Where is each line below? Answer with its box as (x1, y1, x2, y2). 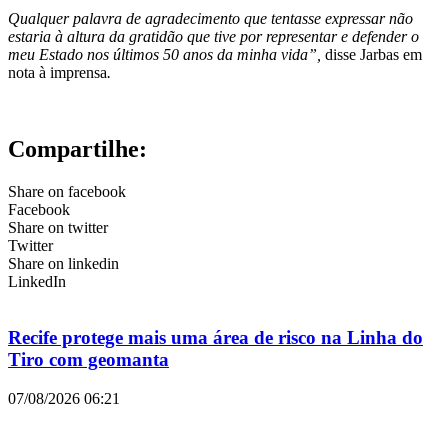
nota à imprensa (8, 63, 107, 81)
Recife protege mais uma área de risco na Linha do (8, 327, 423, 349)
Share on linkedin (8, 254, 119, 272)
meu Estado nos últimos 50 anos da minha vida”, (8, 45, 325, 63)
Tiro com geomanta (8, 349, 169, 371)
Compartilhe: (8, 135, 147, 162)
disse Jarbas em (325, 45, 422, 63)
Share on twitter (8, 218, 108, 236)
